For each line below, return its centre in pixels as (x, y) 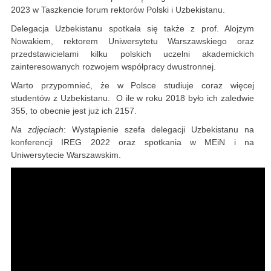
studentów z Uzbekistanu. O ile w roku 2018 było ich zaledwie (132, 98)
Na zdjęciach (37, 130)
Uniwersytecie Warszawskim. (66, 155)
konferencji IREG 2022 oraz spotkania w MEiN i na (132, 142)
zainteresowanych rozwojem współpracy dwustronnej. (113, 67)
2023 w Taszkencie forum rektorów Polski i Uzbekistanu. (118, 10)
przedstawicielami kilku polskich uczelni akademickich (132, 54)
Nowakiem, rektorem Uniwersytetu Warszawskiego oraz (132, 41)
